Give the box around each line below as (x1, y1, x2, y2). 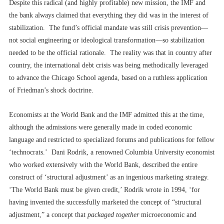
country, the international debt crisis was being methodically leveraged (9, 61, 208, 69)
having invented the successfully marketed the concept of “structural (9, 198, 201, 206)
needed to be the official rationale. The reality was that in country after (9, 48, 212, 56)
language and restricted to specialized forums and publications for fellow (9, 135, 214, 143)
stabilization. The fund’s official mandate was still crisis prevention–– (9, 23, 208, 31)
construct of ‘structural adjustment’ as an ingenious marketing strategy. (9, 173, 211, 181)
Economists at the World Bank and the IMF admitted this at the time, (9, 110, 204, 118)
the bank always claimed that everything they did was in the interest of (9, 11, 208, 19)
